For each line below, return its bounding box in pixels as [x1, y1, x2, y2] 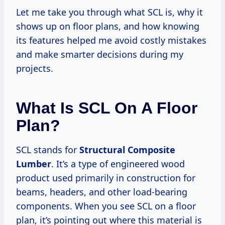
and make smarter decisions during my [16, 48, 183, 61]
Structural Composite [79, 144, 175, 156]
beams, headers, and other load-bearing [16, 186, 187, 198]
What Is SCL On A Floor [16, 99, 197, 118]
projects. [16, 62, 53, 75]
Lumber [16, 158, 51, 170]
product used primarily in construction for [16, 172, 195, 184]
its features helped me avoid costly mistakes [16, 34, 206, 47]
